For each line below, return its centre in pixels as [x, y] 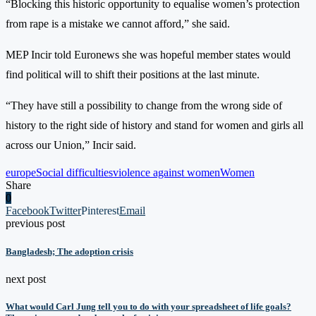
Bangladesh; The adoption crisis [69, 251]
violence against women [166, 173]
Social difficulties [74, 173]
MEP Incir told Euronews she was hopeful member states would [148, 55]
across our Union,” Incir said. [71, 145]
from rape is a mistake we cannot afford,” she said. [118, 24]
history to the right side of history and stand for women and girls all [154, 126]
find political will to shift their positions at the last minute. [133, 75]
